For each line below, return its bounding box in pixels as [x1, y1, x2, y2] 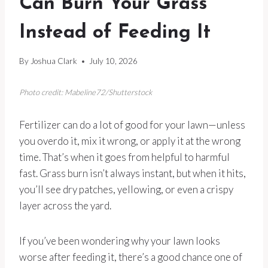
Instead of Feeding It [19, 23, 211, 42]
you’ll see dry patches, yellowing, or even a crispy [19, 183, 233, 196]
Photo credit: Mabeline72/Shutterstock [19, 87, 152, 98]
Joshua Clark [31, 56, 78, 66]
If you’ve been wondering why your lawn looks [19, 234, 220, 248]
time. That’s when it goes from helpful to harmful [19, 151, 230, 164]
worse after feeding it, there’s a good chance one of [19, 251, 242, 264]
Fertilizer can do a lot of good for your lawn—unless [19, 118, 245, 132]
